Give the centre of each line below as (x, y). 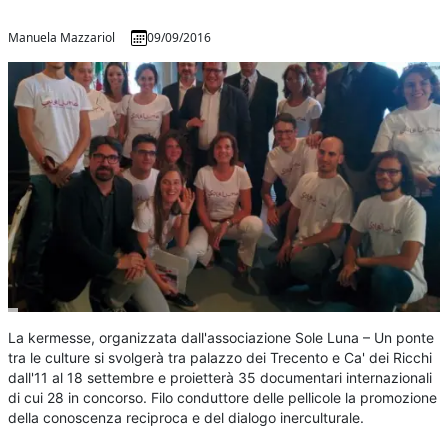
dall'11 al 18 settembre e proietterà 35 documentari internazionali (220, 378)
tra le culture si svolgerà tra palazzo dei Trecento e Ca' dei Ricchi (220, 358)
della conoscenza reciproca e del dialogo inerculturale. (186, 418)
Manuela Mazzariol (62, 37)
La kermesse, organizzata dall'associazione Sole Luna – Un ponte (221, 338)
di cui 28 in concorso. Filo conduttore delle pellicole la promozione (223, 398)
